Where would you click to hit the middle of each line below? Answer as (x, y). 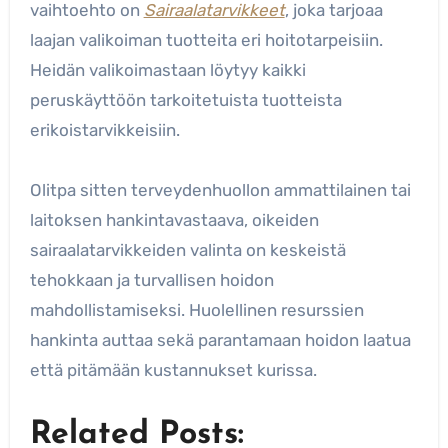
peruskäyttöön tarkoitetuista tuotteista (185, 99)
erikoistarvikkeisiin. (104, 129)
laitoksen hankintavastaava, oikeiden (174, 219)
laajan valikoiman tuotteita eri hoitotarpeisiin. (206, 39)
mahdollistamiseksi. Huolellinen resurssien (196, 309)
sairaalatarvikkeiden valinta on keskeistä (187, 249)
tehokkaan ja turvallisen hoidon (151, 279)
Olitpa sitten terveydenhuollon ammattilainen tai (220, 189)
